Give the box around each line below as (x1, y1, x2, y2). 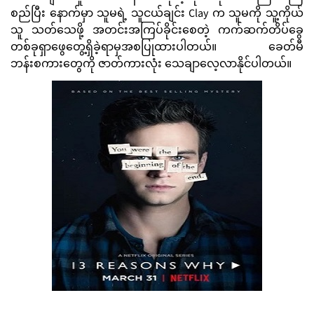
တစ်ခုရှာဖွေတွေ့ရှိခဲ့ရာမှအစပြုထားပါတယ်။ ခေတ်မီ (11, 39, 303, 58)
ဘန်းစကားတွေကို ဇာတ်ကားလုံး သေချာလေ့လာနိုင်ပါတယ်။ (11, 55, 294, 75)
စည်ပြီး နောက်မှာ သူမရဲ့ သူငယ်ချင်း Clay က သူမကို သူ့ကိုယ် (11, 5, 303, 25)
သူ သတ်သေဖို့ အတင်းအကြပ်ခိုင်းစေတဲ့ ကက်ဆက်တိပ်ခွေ (11, 22, 303, 41)
